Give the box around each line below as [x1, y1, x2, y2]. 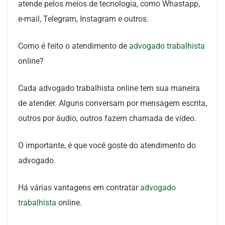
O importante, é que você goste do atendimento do [18, 141, 196, 150]
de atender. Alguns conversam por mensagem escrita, [18, 98, 207, 108]
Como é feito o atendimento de [18, 41, 129, 51]
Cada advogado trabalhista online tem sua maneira [18, 83, 200, 93]
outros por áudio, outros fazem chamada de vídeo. [18, 114, 196, 123]
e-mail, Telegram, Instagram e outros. [18, 14, 149, 24]
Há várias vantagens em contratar [18, 183, 140, 192]
